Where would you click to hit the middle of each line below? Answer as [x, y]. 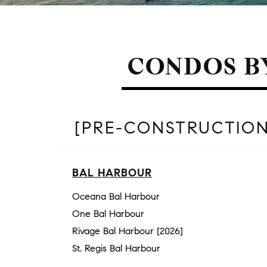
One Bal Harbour [108, 214]
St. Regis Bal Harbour [116, 249]
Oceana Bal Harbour [116, 197]
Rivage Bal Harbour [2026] [128, 231]
